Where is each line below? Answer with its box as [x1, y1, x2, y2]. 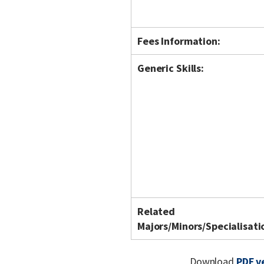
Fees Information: [137, 34, 220, 48]
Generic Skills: [137, 61, 204, 75]
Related [137, 204, 176, 218]
